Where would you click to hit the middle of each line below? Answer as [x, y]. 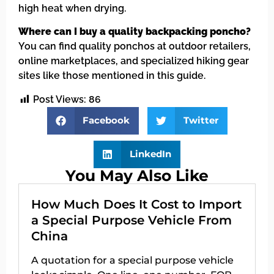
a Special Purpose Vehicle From [131, 220]
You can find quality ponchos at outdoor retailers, [135, 46]
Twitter [201, 120]
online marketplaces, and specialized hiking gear [134, 61]
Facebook [106, 120]
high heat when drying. [72, 8]
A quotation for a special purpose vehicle [132, 260]
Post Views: [60, 99]
